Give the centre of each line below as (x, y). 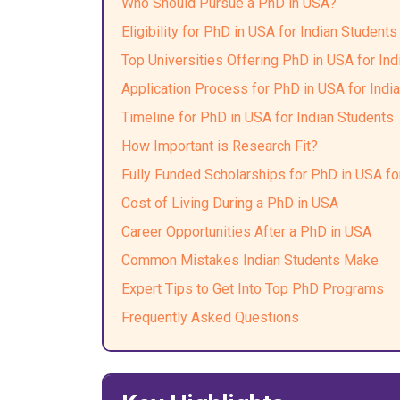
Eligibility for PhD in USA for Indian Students (259, 32)
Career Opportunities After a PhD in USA (246, 232)
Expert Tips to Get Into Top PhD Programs (253, 289)
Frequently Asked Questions (210, 317)
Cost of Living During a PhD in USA (230, 203)
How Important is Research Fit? (220, 146)
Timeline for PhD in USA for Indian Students (258, 117)
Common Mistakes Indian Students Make (250, 260)
